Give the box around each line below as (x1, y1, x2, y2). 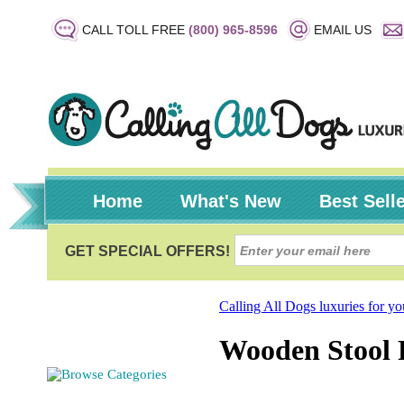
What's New (180, 191, 281, 211)
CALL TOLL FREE (82, 23, 188, 37)
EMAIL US (314, 23, 372, 37)
